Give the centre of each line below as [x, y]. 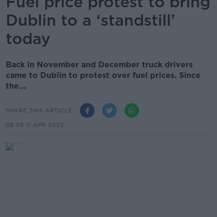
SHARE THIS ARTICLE [39, 110]
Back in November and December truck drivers [99, 65]
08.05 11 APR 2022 [35, 125]
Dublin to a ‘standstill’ [91, 20]
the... [16, 86]
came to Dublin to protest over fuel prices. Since [103, 75]
